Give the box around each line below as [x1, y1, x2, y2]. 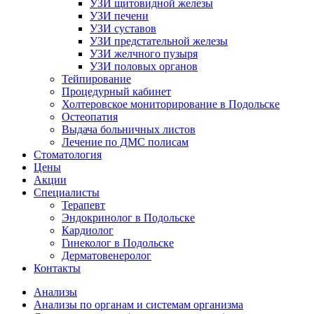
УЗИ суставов [90, 22, 156, 34]
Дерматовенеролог [62, 250, 151, 261]
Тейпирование [62, 73, 131, 85]
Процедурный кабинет [62, 86, 171, 97]
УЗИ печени [90, 10, 149, 22]
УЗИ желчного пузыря [90, 48, 198, 60]
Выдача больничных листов [62, 123, 196, 135]
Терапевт [62, 199, 105, 211]
